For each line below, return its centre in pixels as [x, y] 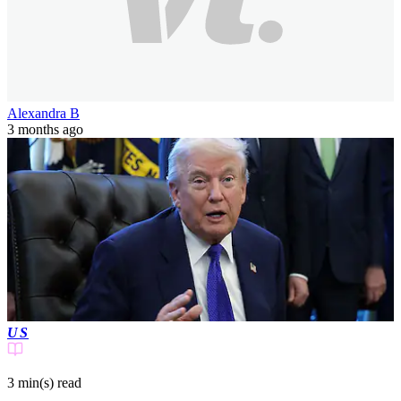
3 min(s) [30, 383]
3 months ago [45, 129]
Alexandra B [43, 113]
